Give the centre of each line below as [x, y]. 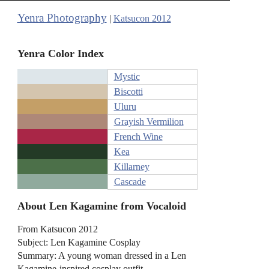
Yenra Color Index [60, 53]
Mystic [127, 77]
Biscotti [128, 92]
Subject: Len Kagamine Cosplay [79, 242]
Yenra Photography [62, 18]
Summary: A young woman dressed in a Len [101, 255]
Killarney [131, 167]
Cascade [130, 182]
